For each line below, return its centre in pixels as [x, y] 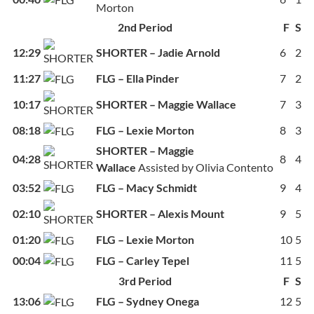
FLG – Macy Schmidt [146, 188]
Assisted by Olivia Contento [205, 168]
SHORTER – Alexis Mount [160, 214]
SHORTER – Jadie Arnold [158, 53]
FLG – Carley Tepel [143, 261]
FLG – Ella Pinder [138, 78]
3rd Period [145, 281]
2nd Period [145, 27]
